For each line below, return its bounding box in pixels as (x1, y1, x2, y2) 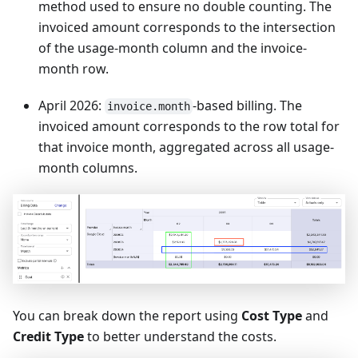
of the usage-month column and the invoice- (38, 38, 307, 57)
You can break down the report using (13, 307, 241, 325)
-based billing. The (192, 96, 302, 114)
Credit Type (13, 328, 84, 346)
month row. (38, 59, 109, 78)
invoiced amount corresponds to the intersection (38, 18, 336, 36)
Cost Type (241, 307, 302, 325)
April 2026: (38, 96, 105, 114)
